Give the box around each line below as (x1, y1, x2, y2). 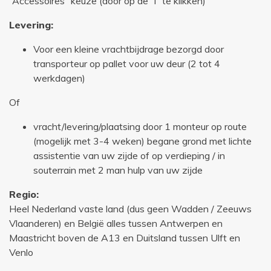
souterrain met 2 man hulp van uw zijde (33, 164, 203, 177)
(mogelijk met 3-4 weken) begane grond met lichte (33, 135, 252, 148)
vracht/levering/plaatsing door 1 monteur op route (33, 120, 247, 133)
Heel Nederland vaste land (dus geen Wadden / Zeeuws (9, 203, 252, 215)
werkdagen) (33, 72, 85, 85)
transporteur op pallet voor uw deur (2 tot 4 (33, 57, 220, 70)
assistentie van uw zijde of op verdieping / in (33, 149, 225, 162)
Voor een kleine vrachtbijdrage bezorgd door (33, 43, 224, 56)
